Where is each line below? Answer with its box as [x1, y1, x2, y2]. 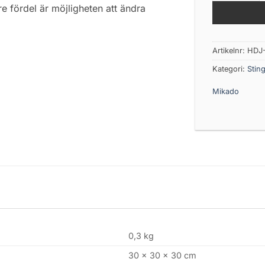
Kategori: [212, 64, 247, 73]
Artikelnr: [212, 46, 247, 55]
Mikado [212, 86, 239, 96]
